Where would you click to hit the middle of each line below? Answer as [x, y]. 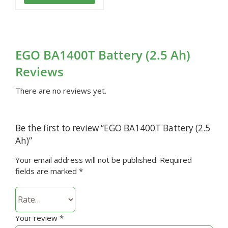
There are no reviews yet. [61, 91]
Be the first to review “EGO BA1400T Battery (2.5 [112, 128]
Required [176, 160]
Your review [37, 218]
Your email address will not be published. [86, 160]
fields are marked [47, 171]
